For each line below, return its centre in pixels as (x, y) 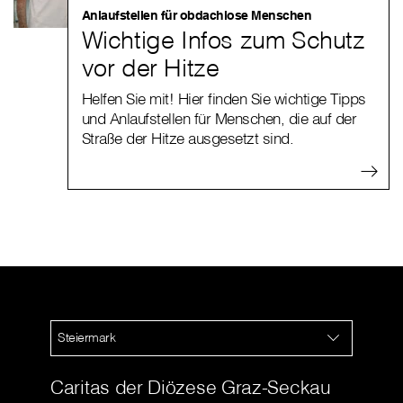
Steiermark (86, 338)
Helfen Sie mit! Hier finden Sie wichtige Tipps (224, 98)
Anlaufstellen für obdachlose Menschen (197, 15)
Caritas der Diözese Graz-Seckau (191, 386)
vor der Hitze (150, 67)
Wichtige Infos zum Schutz (223, 39)
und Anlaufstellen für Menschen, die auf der (219, 118)
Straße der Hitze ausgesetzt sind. (188, 138)
